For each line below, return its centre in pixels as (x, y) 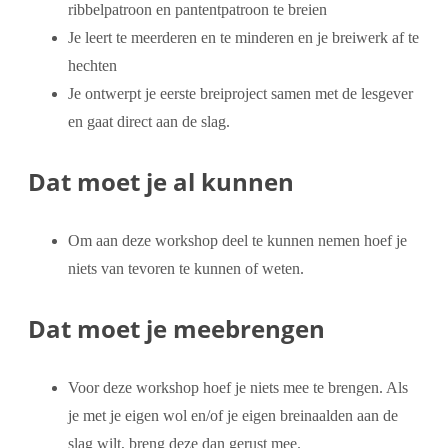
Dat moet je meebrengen (176, 328)
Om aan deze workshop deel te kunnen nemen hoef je (237, 240)
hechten (92, 65)
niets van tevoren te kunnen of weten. (186, 268)
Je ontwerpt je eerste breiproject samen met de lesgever (240, 93)
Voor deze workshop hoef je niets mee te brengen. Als (238, 387)
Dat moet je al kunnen (161, 181)
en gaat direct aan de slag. (149, 121)
